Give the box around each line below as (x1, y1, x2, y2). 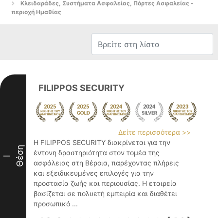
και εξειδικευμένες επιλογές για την (34, 169, 154, 177)
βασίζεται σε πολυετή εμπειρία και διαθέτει (34, 189, 177, 198)
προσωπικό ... (34, 200, 78, 208)
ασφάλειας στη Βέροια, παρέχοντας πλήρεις (34, 159, 179, 167)
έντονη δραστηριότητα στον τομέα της (34, 148, 160, 157)
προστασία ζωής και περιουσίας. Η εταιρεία (34, 179, 177, 187)
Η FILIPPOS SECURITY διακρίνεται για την (34, 138, 170, 146)
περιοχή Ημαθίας (11, 8, 61, 16)
